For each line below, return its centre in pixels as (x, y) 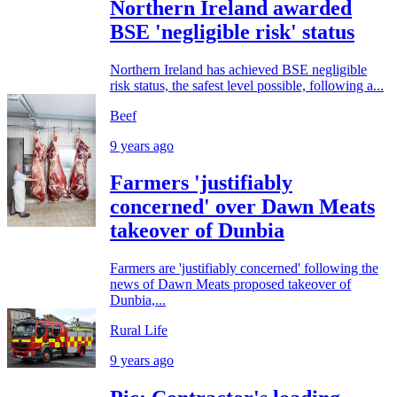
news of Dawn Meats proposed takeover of (230, 284)
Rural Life (139, 331)
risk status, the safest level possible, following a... (247, 85)
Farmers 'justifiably (201, 183)
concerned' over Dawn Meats (242, 207)
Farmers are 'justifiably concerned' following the (244, 269)
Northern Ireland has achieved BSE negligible (238, 69)
